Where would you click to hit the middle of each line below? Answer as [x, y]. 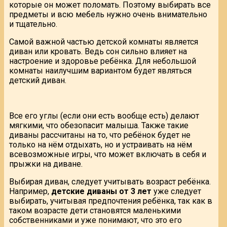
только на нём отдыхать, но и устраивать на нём [101, 144]
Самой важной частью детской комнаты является [104, 42]
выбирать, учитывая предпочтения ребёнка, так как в [111, 201]
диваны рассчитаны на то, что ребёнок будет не [100, 135]
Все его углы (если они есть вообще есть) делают [104, 116]
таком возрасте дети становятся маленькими [95, 210]
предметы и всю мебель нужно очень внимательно [108, 14]
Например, [30, 191]
